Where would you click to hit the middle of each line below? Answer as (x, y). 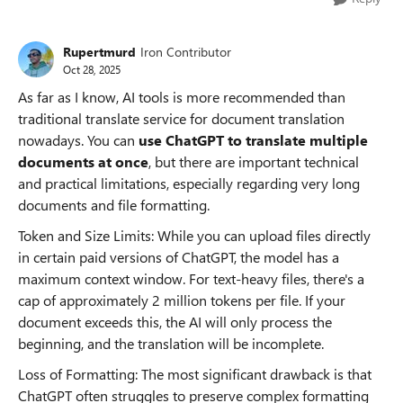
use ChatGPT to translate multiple (251, 140)
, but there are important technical (254, 161)
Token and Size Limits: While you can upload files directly (194, 235)
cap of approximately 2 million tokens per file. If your (182, 300)
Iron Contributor (186, 51)
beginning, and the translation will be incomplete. (171, 343)
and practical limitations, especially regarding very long (189, 183)
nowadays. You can (76, 140)
